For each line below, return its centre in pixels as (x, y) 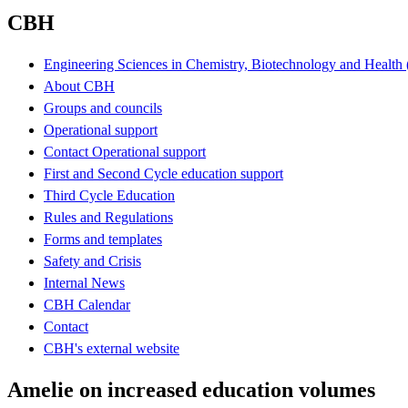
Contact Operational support (125, 151)
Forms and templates (103, 239)
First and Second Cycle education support (163, 173)
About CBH (79, 86)
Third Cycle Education (109, 195)
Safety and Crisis (92, 260)
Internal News (84, 282)
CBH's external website (112, 348)
